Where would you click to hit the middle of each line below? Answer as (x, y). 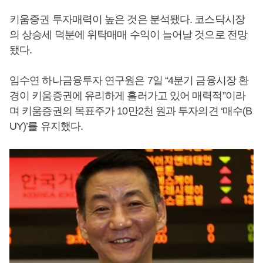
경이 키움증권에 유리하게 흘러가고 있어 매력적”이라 (127, 96)
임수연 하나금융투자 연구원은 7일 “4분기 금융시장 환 (129, 80)
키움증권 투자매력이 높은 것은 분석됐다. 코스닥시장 (127, 19)
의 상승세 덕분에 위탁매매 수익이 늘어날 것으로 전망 (128, 35)
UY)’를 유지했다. (46, 126)
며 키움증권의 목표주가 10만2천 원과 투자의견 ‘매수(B (131, 111)
